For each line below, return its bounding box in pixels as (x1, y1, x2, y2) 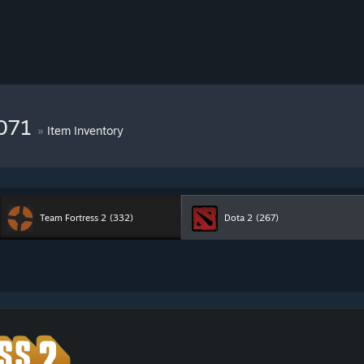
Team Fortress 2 (39, 212, 106, 223)
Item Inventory (47, 123, 123, 137)
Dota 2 (224, 212, 253, 223)
